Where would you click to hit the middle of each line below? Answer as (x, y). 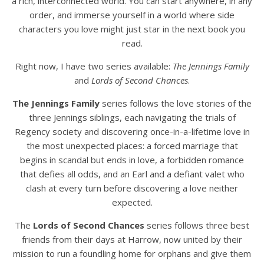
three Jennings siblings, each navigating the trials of (132, 117)
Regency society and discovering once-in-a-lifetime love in (132, 131)
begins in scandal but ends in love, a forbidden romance (132, 160)
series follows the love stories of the (176, 103)
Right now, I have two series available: (94, 66)
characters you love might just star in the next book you (132, 29)
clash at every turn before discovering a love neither (132, 188)
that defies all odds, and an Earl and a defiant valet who (132, 174)
